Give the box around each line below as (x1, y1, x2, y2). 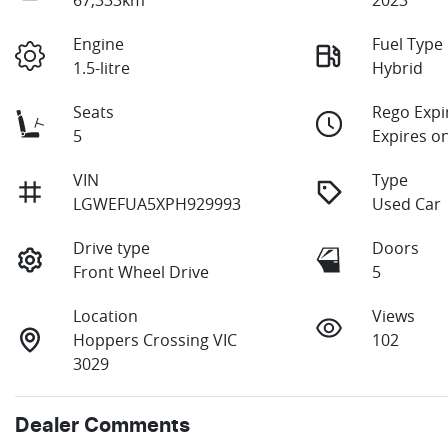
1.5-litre (73, 56, 131, 79)
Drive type (73, 236, 151, 259)
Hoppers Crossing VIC (73, 328, 238, 351)
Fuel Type (372, 32, 444, 55)
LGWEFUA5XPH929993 (73, 192, 242, 215)
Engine (73, 32, 125, 55)
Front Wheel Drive (73, 260, 210, 283)
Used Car (372, 192, 442, 215)
